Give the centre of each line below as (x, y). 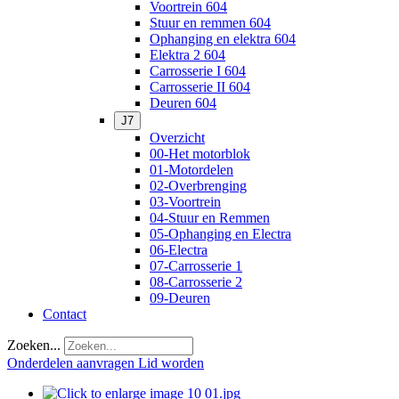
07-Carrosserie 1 (196, 266)
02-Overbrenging (198, 186)
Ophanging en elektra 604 (223, 39)
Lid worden (171, 363)
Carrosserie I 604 (198, 71)
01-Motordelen (191, 170)
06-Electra (179, 250)
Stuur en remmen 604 (210, 23)
